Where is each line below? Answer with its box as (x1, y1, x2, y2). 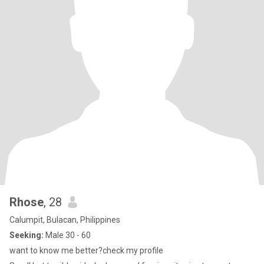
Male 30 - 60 (44, 230, 91, 240)
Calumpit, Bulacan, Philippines (9, 215, 120, 225)
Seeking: (9, 230, 44, 240)
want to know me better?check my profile (9, 246, 163, 255)
